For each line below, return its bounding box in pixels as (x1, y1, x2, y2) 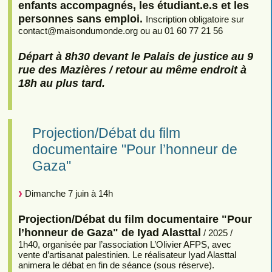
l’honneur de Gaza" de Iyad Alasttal (18, 225, 201, 239)
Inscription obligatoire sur (145, 14, 244, 25)
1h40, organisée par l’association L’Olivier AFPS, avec (18, 239, 231, 250)
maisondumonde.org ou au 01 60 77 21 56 (56, 25, 223, 36)
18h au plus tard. (18, 76, 105, 89)
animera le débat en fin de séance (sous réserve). (18, 259, 214, 270)
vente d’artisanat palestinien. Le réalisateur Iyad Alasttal (18, 249, 236, 260)
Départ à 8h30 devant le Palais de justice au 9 (18, 49, 253, 63)
